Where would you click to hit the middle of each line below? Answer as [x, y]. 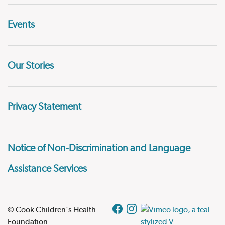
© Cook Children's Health [52, 209]
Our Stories [31, 66]
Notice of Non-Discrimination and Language [99, 148]
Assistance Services [47, 169]
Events [21, 25]
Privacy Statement [44, 107]
